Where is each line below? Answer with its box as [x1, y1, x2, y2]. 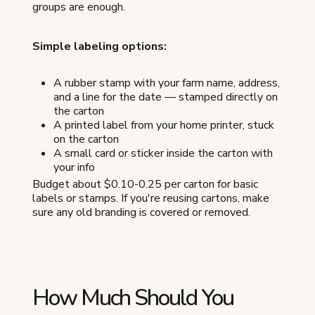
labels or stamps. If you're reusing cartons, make [32, 190, 269, 206]
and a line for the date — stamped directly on [53, 89, 278, 105]
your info [53, 159, 95, 175]
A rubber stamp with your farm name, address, [53, 75, 280, 91]
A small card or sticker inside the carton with [53, 145, 273, 161]
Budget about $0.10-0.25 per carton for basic [32, 176, 258, 192]
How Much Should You [32, 282, 233, 313]
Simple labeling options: [32, 38, 167, 54]
